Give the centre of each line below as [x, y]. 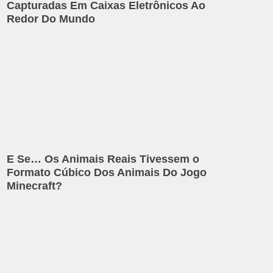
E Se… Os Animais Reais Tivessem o [103, 159]
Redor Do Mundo [51, 19]
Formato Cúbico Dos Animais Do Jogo [107, 172]
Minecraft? [35, 186]
